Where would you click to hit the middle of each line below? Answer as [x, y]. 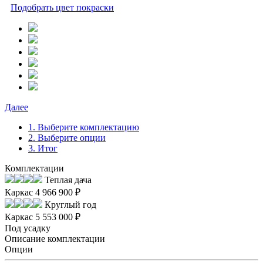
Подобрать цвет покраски [62, 7]
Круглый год [69, 204]
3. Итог [43, 148]
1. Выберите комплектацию [84, 127]
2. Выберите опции [67, 137]
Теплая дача [67, 180]
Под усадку [28, 228]
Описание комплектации [55, 238]
